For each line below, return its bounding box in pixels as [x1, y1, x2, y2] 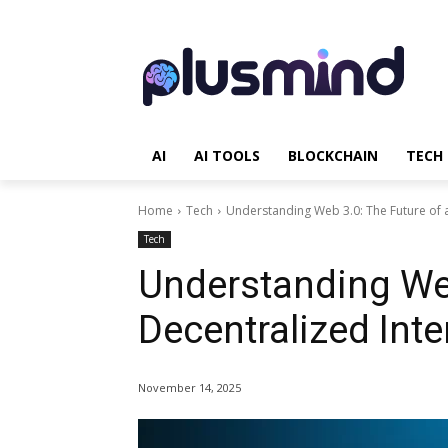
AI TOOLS [194, 146, 260, 165]
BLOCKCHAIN [288, 146, 378, 165]
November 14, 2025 [138, 380, 241, 396]
